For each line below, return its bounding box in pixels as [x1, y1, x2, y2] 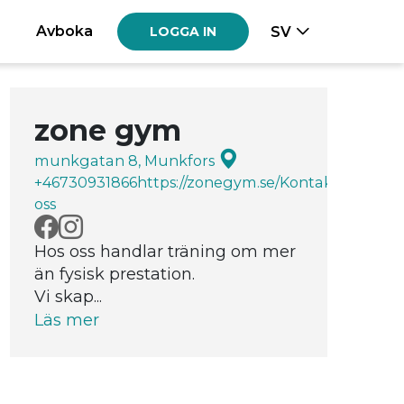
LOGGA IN [149, 23, 216, 40]
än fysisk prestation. [33, 263, 195, 284]
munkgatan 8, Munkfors [33, 151, 218, 170]
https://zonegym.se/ [136, 173, 280, 192]
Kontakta [279, 173, 348, 192]
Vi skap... [33, 286, 102, 307]
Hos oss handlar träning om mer [33, 241, 296, 262]
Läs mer [33, 309, 99, 330]
